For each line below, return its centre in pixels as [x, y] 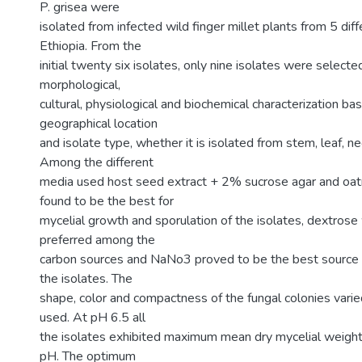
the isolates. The [86, 279]
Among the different [97, 162]
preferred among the [97, 240]
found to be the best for [107, 201]
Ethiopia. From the [90, 46]
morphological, [80, 85]
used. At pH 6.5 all [93, 318]
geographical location [99, 124]
